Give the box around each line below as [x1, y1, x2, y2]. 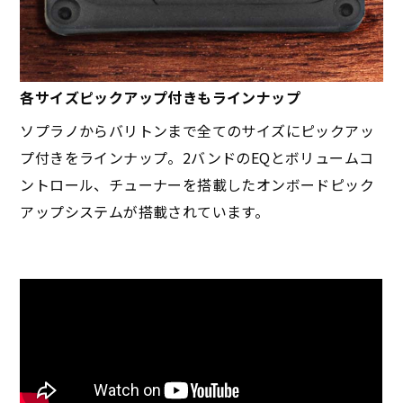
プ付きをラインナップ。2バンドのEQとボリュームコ [20, 146, 374, 168]
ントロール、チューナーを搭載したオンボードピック [20, 173, 375, 195]
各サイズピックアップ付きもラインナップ [20, 85, 301, 108]
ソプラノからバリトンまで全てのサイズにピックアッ [20, 119, 375, 141]
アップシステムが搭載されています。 [20, 200, 270, 222]
